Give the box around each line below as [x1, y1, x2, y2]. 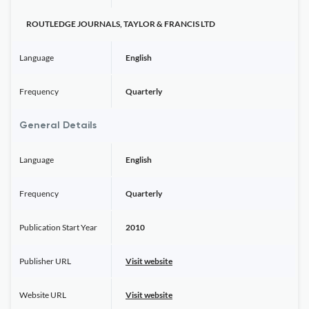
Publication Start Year [19, 222, 97, 232]
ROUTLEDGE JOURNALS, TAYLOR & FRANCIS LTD [26, 19, 215, 29]
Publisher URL [19, 256, 71, 266]
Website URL [19, 290, 66, 300]
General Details [19, 121, 97, 130]
